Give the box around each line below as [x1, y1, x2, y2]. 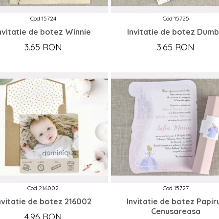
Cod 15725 [162, 15, 189, 22]
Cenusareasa [151, 206, 201, 217]
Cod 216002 [27, 184, 59, 192]
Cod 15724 [30, 15, 56, 22]
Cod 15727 [163, 184, 189, 192]
